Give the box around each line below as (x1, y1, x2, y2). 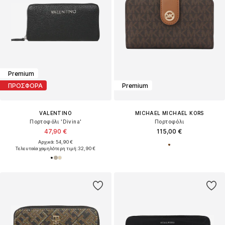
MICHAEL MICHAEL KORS (135, 110, 204, 117)
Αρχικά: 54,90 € (38, 139, 73, 145)
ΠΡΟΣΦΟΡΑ (8, 81, 43, 89)
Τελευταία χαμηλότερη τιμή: (16, 146, 78, 152)
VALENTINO (39, 110, 72, 117)
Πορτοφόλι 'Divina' (30, 119, 82, 125)
